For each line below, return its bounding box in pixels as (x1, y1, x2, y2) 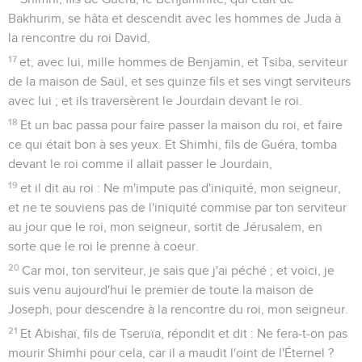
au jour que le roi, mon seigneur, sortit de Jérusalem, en (8, 220, 322, 234)
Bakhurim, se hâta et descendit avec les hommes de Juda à (8, 11, 341, 25)
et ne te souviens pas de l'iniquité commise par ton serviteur (8, 200, 347, 214)
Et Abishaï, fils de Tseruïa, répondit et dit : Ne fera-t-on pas (20, 326, 348, 340)
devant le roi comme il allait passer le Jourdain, (8, 157, 272, 170)
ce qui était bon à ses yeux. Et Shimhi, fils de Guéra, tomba (8, 137, 337, 151)
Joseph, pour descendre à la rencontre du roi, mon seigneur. (8, 302, 348, 316)
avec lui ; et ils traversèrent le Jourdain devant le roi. (8, 94, 302, 107)
